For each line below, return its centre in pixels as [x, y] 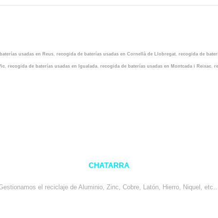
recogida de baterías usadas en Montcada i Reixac [156, 66]
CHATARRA [109, 165]
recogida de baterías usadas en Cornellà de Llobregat [116, 54]
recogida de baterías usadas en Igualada [53, 66]
